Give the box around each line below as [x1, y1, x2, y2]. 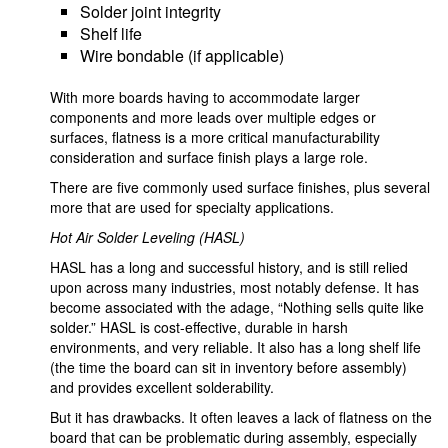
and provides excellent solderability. [50, 377, 274, 397]
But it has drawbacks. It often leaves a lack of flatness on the [50, 407, 432, 427]
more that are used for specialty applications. [50, 197, 334, 217]
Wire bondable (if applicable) [80, 44, 284, 67]
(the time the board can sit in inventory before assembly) [50, 357, 407, 377]
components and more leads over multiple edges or [50, 107, 376, 127]
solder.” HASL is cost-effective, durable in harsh [50, 317, 348, 337]
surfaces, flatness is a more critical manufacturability [50, 127, 380, 147]
